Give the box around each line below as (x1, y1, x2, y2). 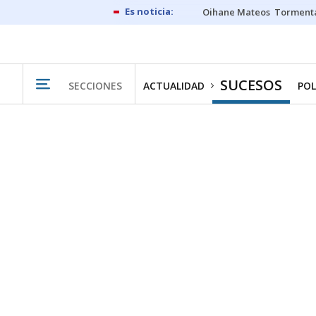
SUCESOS (220, 75, 282, 95)
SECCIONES (68, 78, 122, 92)
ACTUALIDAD (143, 79, 205, 92)
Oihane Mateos (202, 6, 270, 18)
